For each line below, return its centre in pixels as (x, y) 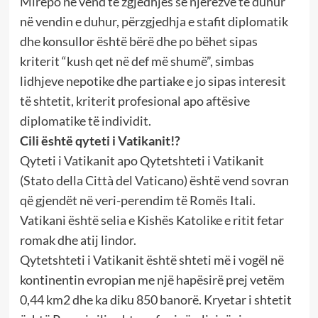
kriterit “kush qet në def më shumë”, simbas (137, 61)
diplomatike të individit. (85, 121)
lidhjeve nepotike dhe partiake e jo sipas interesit (153, 81)
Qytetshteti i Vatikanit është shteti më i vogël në (152, 260)
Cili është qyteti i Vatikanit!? (100, 141)
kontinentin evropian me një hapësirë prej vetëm (152, 280)
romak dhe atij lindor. (78, 240)
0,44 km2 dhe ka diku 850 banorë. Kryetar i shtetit (155, 300)
